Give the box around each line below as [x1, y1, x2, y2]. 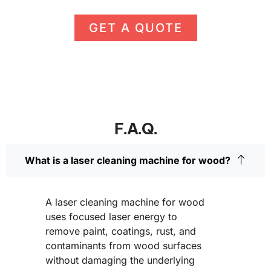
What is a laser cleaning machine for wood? [25, 154, 230, 167]
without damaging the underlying [45, 254, 195, 267]
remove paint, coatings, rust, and [45, 225, 196, 238]
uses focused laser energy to [45, 211, 177, 223]
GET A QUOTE [88, 21, 183, 36]
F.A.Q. [114, 119, 157, 139]
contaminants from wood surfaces [45, 240, 201, 252]
